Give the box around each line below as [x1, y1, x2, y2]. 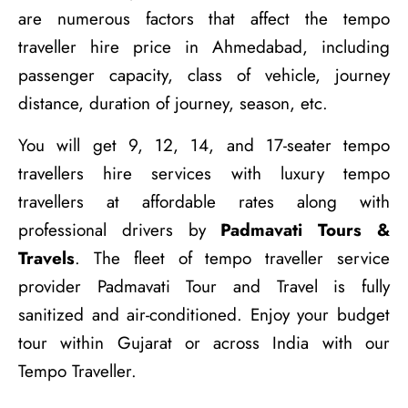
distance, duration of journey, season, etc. [18, 91, 328, 117]
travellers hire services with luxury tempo [18, 161, 390, 187]
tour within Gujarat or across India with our [18, 331, 390, 356]
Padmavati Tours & [220, 218, 391, 243]
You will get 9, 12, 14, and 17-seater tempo [18, 133, 390, 158]
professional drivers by [18, 218, 221, 243]
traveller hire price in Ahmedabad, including [18, 35, 390, 60]
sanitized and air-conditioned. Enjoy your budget [18, 302, 390, 328]
